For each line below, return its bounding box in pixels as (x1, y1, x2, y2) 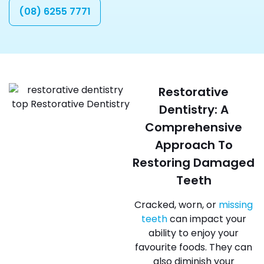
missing (219, 198, 253, 212)
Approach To (154, 137, 233, 153)
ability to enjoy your (148, 226, 239, 240)
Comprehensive (145, 119, 242, 136)
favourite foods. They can (135, 240, 252, 254)
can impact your (167, 212, 246, 226)
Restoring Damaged (133, 154, 255, 171)
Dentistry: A (159, 101, 229, 118)
